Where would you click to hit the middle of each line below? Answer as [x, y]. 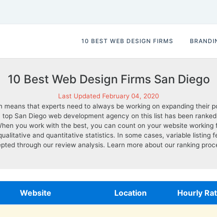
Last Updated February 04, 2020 [108, 96]
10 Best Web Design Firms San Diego [108, 79]
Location [131, 193]
